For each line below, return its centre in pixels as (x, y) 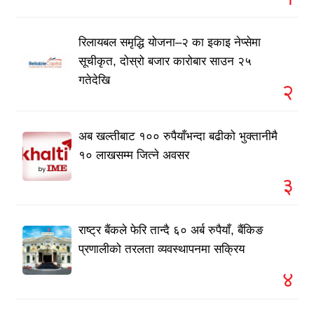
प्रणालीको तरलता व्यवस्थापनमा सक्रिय (162, 249)
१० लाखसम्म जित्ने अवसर (134, 155)
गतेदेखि (95, 80)
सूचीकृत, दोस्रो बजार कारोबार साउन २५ (165, 61)
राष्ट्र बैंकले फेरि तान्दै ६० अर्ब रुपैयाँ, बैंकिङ (171, 230)
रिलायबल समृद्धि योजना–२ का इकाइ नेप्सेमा (170, 42)
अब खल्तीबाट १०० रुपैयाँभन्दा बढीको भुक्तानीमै (178, 136)
